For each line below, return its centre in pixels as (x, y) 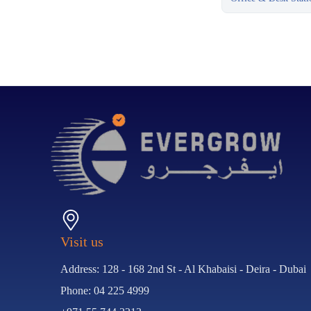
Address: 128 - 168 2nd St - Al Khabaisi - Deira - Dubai (184, 269)
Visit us (82, 242)
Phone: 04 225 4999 (105, 291)
